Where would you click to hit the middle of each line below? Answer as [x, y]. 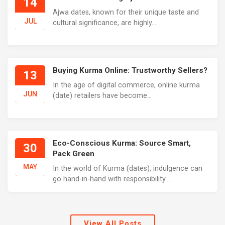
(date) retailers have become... [102, 96]
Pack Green [74, 154]
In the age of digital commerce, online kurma [126, 85]
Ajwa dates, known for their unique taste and [126, 12]
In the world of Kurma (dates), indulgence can [128, 168]
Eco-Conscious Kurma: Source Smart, [122, 143]
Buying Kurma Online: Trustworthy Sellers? [130, 70]
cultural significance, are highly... [104, 23]
